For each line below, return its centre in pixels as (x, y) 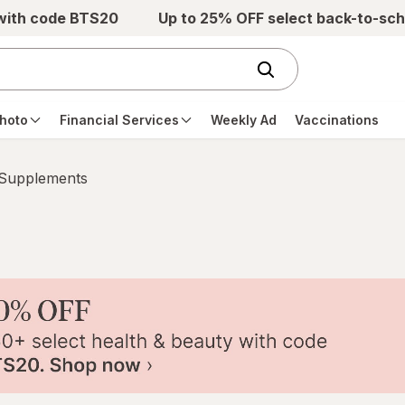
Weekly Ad (244, 120)
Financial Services (119, 120)
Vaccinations (337, 120)
